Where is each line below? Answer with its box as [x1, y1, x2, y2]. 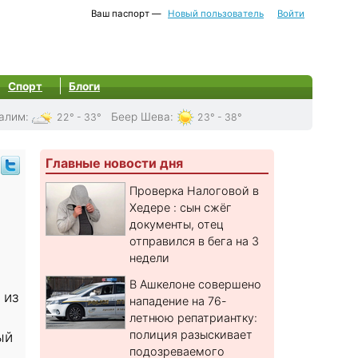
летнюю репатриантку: [129, 311, 258, 325]
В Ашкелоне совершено [129, 277, 262, 292]
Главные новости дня [46, 155, 184, 172]
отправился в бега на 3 [129, 234, 260, 249]
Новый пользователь [168, 8, 264, 19]
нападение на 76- [129, 294, 228, 308]
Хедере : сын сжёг [129, 201, 233, 215]
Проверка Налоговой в [129, 184, 260, 198]
